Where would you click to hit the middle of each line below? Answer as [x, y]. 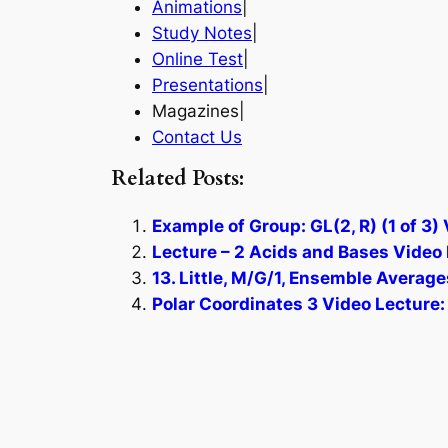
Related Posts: [178, 179]
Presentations [207, 84]
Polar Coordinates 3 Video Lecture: [298, 304]
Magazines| [198, 110]
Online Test [197, 58]
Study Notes [202, 32]
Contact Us [197, 136]
